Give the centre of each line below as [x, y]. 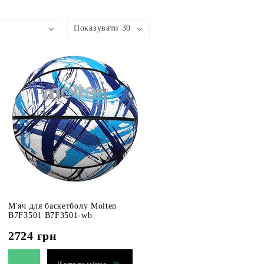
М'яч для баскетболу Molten [63, 206]
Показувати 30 [103, 28]
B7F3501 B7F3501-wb [50, 215]
